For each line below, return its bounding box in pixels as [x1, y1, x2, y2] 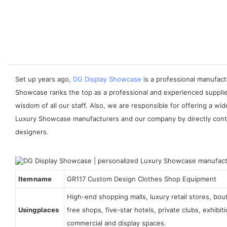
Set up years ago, [15, 74, 73, 83]
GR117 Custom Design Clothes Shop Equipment [66, 174, 216, 183]
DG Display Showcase [73, 74, 141, 83]
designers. [15, 127, 49, 136]
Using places [18, 205, 59, 214]
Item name [18, 174, 54, 183]
